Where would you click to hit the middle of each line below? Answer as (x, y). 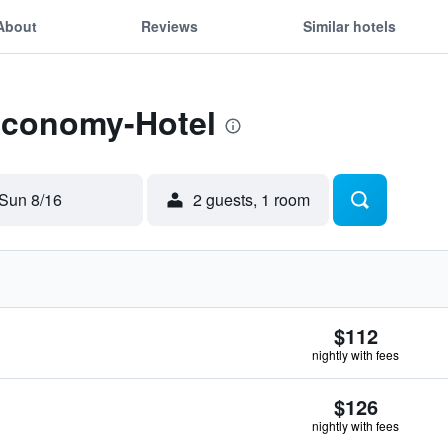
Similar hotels (349, 25)
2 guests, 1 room (251, 199)
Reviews (170, 25)
